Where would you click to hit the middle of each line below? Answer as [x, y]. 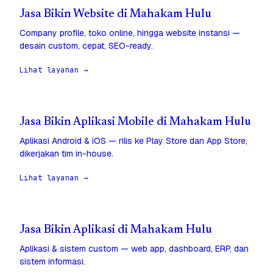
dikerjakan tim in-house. [66, 154]
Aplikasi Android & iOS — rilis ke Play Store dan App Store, [133, 141]
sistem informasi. [52, 262]
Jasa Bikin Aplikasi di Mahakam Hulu [116, 230]
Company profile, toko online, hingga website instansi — [130, 33]
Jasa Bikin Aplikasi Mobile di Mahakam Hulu [135, 122]
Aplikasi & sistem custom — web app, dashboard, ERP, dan [134, 249]
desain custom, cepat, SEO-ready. [86, 46]
